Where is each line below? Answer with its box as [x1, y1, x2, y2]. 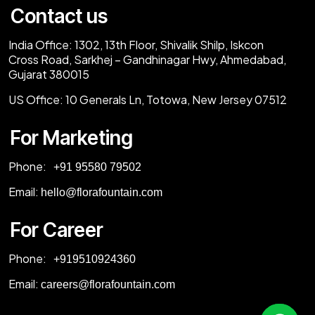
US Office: [8, 92, 63, 108]
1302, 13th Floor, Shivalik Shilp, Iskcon [75, 37, 264, 53]
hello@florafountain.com [41, 186, 162, 199]
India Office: [8, 37, 75, 53]
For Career [11, 218, 103, 243]
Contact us [11, 4, 108, 29]
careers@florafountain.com [41, 278, 175, 291]
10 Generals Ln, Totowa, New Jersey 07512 [63, 92, 287, 108]
